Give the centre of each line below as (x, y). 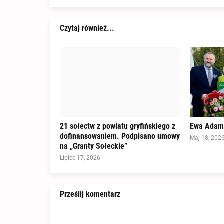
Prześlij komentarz (90, 194)
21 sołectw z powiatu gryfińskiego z (117, 126)
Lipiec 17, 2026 (80, 158)
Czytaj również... (87, 28)
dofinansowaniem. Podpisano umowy (120, 136)
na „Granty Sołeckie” (93, 146)
